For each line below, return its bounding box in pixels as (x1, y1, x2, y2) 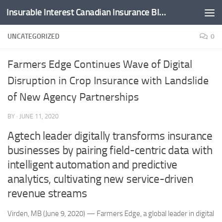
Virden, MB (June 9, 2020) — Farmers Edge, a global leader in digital (7, 209, 214, 218)
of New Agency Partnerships (7, 91, 139, 104)
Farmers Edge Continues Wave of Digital (7, 58, 192, 71)
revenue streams (7, 187, 87, 200)
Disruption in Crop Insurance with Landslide (7, 74, 209, 87)
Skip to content (13, 9, 65, 19)
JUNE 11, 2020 (19, 112, 58, 120)
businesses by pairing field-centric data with (7, 144, 213, 157)
